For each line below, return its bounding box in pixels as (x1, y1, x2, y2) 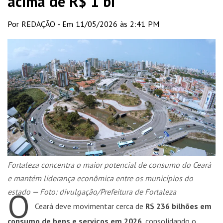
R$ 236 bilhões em (145, 201, 212, 212)
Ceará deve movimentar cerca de (35, 201, 145, 212)
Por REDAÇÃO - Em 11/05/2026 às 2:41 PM (7, 19, 159, 29)
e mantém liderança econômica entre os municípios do (7, 173, 193, 184)
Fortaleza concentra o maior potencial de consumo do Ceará (7, 160, 211, 170)
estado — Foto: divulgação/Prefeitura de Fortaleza (7, 187, 176, 197)
